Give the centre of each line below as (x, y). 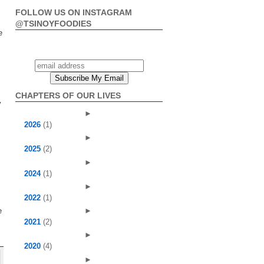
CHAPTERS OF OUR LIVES (68, 95)
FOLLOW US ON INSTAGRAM (74, 12)
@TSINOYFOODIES (53, 24)
